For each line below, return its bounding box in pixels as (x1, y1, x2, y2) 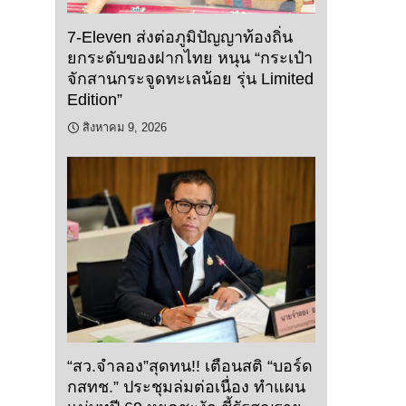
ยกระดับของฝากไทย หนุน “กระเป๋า (67, 48, 313, 67)
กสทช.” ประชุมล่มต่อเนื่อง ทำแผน (67, 378, 305, 397)
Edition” (67, 90, 122, 109)
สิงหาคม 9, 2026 (82, 120, 167, 134)
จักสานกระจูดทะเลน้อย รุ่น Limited (67, 69, 314, 88)
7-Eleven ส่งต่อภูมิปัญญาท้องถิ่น (67, 27, 293, 46)
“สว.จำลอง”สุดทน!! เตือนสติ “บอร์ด (67, 357, 313, 376)
